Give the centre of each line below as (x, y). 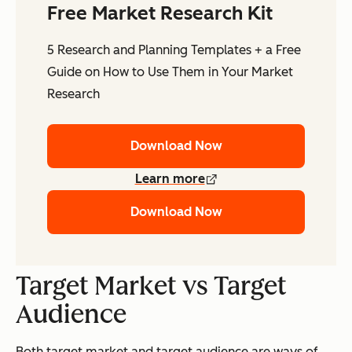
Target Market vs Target (151, 286)
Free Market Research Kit (160, 13)
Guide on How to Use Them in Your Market (170, 72)
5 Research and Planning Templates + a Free (174, 50)
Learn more (170, 179)
